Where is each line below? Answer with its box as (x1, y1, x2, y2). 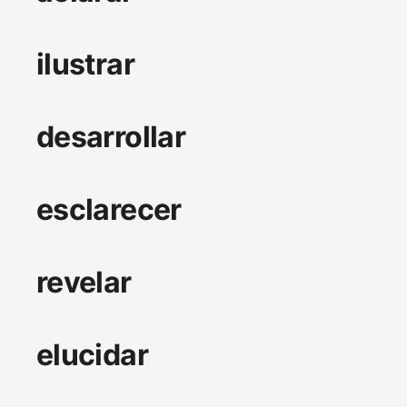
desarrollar (36, 119, 185, 155)
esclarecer (36, 192, 182, 228)
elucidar (36, 337, 148, 373)
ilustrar (36, 46, 134, 83)
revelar (36, 264, 132, 301)
